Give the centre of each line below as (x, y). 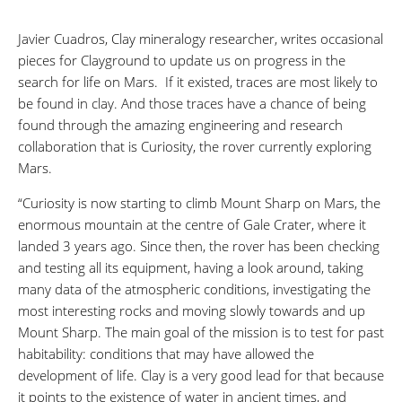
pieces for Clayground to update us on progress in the (182, 60)
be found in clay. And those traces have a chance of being (192, 103)
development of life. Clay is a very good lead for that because (201, 375)
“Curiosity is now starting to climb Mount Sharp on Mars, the (199, 202)
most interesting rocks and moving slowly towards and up (192, 310)
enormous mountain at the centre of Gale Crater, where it (192, 224)
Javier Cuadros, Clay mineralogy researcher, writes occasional (201, 38)
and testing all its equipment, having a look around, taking (191, 267)
